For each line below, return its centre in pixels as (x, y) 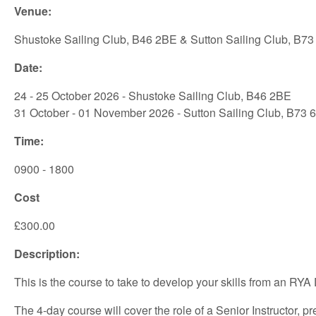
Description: (47, 253)
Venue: (33, 11)
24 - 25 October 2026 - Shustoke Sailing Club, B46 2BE (153, 95)
